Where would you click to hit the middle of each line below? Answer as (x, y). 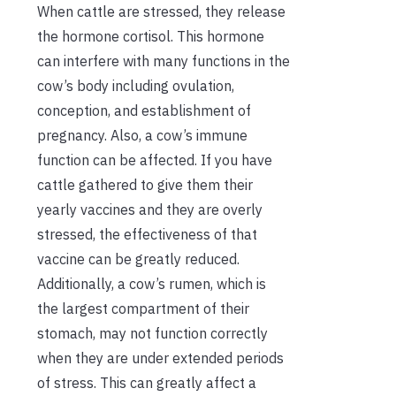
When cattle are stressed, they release (161, 12)
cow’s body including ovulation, (136, 86)
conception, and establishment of (144, 111)
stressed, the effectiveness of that (147, 235)
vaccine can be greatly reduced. (138, 259)
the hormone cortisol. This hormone (151, 37)
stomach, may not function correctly (152, 334)
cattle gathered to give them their (145, 185)
